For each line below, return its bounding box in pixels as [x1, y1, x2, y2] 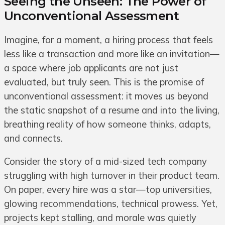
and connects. [4, 132, 63, 144]
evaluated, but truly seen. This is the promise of [4, 76, 204, 88]
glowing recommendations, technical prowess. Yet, [4, 198, 217, 210]
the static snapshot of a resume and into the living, [4, 104, 219, 116]
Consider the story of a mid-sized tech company [4, 156, 207, 168]
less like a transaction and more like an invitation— [4, 48, 219, 60]
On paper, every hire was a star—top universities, [4, 184, 212, 196]
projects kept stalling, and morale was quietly [4, 212, 196, 224]
